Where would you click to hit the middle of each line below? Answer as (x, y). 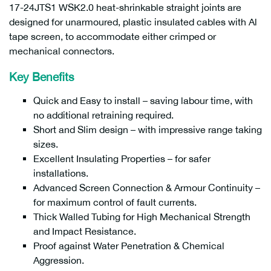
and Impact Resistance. (85, 231)
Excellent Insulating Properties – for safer (122, 158)
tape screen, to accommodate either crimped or (113, 36)
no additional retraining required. (103, 115)
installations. (61, 173)
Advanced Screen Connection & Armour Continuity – (147, 187)
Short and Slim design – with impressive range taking (148, 129)
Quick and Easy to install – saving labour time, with (143, 100)
